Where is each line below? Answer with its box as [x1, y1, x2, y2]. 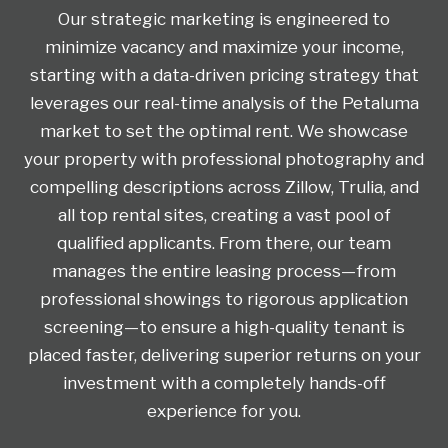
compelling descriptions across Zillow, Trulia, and [29, 176, 419, 197]
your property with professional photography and [24, 148, 424, 169]
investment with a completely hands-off [62, 372, 386, 393]
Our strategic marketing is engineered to [58, 8, 390, 29]
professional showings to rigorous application [40, 288, 408, 309]
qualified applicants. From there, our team [57, 232, 391, 253]
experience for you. [147, 400, 301, 421]
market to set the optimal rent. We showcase [40, 120, 408, 141]
